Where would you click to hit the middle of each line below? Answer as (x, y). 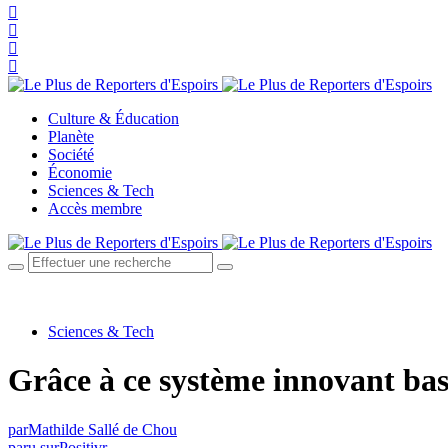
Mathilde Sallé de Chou (102, 429)
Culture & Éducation (113, 118)
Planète (71, 136)
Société (71, 154)
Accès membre (95, 208)
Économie (80, 172)
